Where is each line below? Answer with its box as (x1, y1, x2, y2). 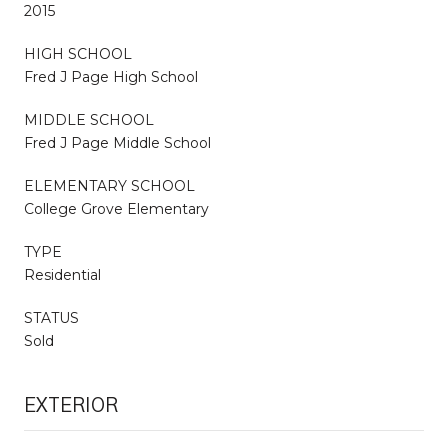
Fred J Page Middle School (24, 133, 211, 152)
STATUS (24, 308, 79, 327)
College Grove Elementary (24, 199, 209, 218)
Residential (24, 265, 101, 284)
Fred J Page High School (24, 67, 198, 86)
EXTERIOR (24, 395, 118, 416)
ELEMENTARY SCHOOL (24, 176, 195, 195)
